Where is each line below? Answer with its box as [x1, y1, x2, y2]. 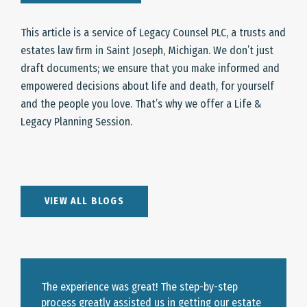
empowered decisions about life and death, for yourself [21, 79, 274, 93]
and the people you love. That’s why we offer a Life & [21, 97, 262, 111]
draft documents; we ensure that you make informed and [21, 62, 280, 75]
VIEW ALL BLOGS [45, 195, 124, 208]
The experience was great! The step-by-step [41, 280, 238, 294]
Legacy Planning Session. [21, 115, 132, 129]
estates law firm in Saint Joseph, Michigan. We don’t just [21, 44, 273, 58]
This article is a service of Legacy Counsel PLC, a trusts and [21, 26, 286, 40]
